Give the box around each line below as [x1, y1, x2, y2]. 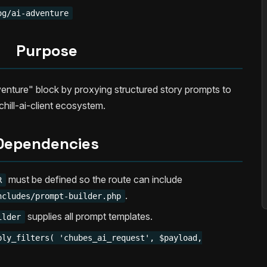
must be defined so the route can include [5, 173, 182, 185]
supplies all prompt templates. [24, 210, 153, 222]
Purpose [15, 41, 77, 61]
